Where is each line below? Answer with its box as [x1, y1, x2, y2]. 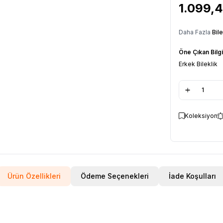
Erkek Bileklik [179, 60, 218, 68]
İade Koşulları [168, 171, 216, 180]
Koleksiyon [185, 111, 218, 119]
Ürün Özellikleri [7, 171, 61, 180]
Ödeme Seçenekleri [80, 171, 149, 180]
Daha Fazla [179, 28, 212, 36]
